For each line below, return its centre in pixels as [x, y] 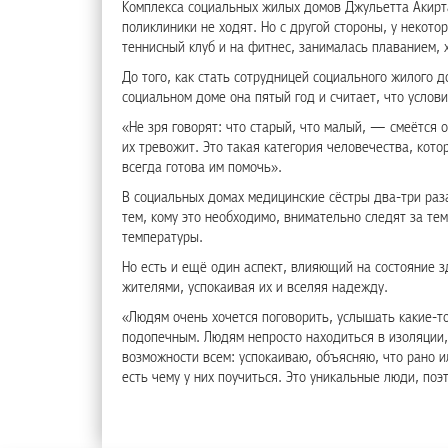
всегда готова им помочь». [202, 168]
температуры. [162, 238]
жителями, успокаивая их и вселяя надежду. [255, 288]
